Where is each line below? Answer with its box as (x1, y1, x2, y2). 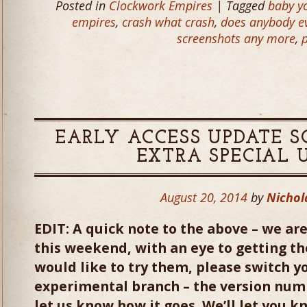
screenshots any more (177, 30, 295, 47)
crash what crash (122, 14, 214, 30)
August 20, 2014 (160, 189, 247, 206)
